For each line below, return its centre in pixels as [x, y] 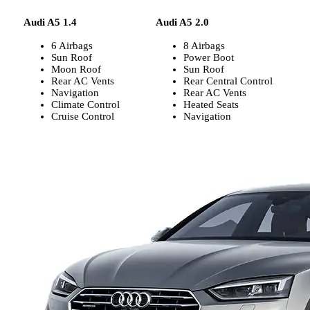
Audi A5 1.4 [50, 22]
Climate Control [85, 105]
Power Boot [209, 58]
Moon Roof [76, 70]
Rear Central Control [228, 81]
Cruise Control [83, 117]
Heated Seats [211, 105]
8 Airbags [204, 46]
